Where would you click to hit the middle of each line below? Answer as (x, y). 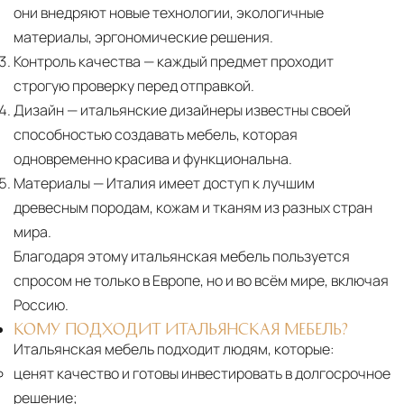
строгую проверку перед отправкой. (134, 85)
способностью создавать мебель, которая (156, 134)
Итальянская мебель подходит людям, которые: (174, 349)
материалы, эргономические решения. (143, 37)
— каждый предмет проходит (237, 61)
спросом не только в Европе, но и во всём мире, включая (201, 280)
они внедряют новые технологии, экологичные (169, 12)
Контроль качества (77, 61)
